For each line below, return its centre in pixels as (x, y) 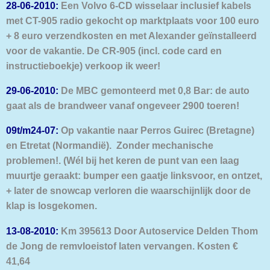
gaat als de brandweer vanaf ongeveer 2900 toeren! (123, 106)
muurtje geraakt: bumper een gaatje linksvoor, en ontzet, (134, 176)
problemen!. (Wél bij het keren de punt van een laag (123, 161)
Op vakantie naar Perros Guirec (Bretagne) (156, 130)
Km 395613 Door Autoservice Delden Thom (158, 231)
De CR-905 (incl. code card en (153, 50)
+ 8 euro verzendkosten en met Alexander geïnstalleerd (131, 35)
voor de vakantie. (45, 50)
